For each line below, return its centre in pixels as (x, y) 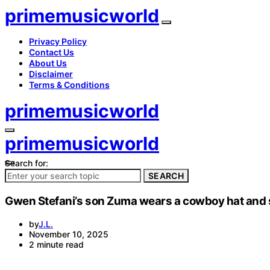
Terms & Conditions (69, 85)
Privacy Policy (58, 41)
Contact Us (52, 52)
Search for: (27, 163)
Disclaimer (51, 74)
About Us (48, 63)
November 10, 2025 (69, 234)
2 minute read (56, 245)
